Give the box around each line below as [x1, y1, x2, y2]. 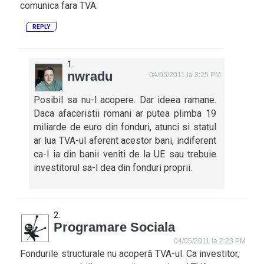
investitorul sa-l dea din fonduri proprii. [34, 162, 193, 173]
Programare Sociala [54, 220, 176, 235]
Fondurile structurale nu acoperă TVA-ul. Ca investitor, [20, 248, 239, 259]
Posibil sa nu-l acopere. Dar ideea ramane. [34, 94, 216, 105]
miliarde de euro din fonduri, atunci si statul [34, 121, 216, 133]
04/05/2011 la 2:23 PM [174, 237, 246, 245]
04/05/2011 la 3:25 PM [149, 71, 222, 79]
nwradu [67, 69, 113, 84]
